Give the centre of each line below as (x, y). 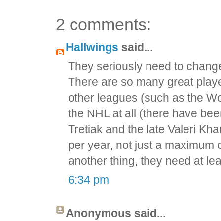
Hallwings (92, 48)
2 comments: (104, 24)
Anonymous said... (116, 213)
